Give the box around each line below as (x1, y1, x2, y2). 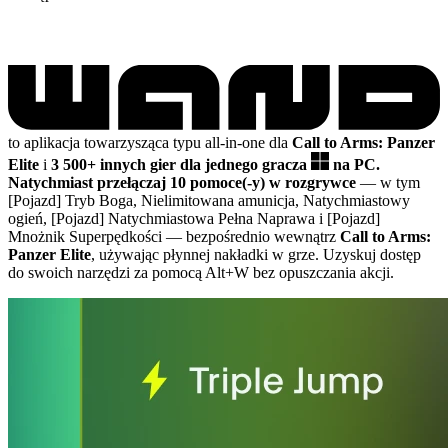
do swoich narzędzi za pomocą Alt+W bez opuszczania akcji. (8, 263, 394, 281)
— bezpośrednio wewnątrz (166, 227, 340, 245)
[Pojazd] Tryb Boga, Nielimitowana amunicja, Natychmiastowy (8, 191, 410, 209)
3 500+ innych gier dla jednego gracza (51, 155, 311, 173)
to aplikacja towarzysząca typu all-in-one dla (8, 133, 292, 151)
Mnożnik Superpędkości (8, 227, 166, 245)
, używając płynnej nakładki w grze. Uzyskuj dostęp (91, 245, 421, 263)
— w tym (356, 173, 420, 191)
